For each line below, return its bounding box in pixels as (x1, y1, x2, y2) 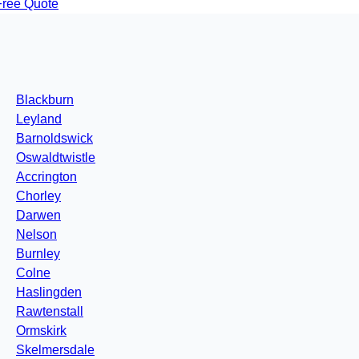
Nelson (16, 228, 57, 242)
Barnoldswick (16, 131, 93, 146)
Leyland (16, 112, 62, 127)
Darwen (16, 208, 61, 223)
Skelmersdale (16, 343, 95, 357)
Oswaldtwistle (16, 151, 95, 165)
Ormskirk (16, 324, 67, 338)
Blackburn (16, 93, 74, 107)
